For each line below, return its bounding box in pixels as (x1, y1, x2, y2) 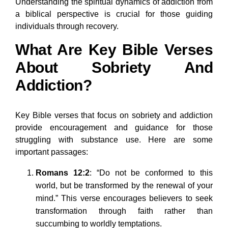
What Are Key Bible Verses (15, 41, 213, 59)
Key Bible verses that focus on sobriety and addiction (15, 111, 213, 120)
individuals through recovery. (15, 22, 119, 31)
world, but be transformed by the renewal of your (36, 181, 213, 190)
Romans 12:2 (36, 168, 90, 178)
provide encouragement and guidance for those (15, 123, 213, 132)
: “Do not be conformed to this (89, 168, 213, 178)
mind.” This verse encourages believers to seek (36, 194, 213, 203)
